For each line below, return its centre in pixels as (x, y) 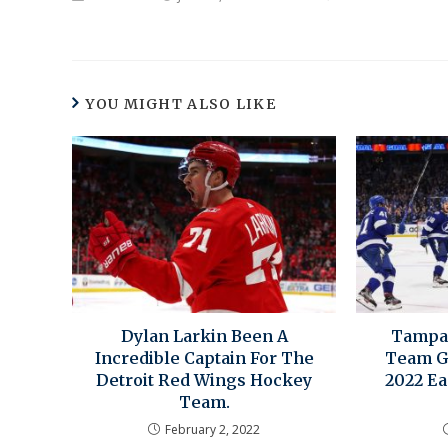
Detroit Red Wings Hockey (204, 379)
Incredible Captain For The (204, 357)
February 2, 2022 (213, 429)
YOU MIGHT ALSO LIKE (181, 104)
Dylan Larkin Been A (204, 335)
